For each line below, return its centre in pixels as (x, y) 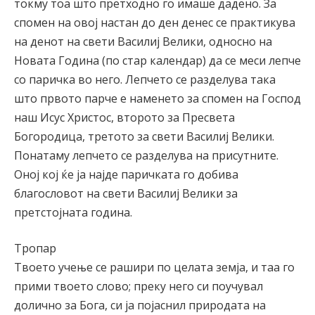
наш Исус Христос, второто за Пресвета (124, 117)
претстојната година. (73, 212)
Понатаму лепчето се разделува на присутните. (146, 155)
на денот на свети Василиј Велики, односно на (143, 41)
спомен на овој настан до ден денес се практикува (155, 22)
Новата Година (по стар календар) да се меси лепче (157, 60)
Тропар (35, 249)
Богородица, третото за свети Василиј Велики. (144, 136)
